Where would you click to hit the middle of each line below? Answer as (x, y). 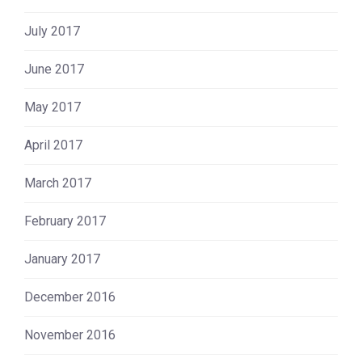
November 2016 (70, 335)
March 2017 (58, 183)
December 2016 (70, 297)
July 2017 (52, 31)
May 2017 (53, 107)
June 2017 (54, 69)
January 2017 (62, 259)
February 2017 (65, 221)
